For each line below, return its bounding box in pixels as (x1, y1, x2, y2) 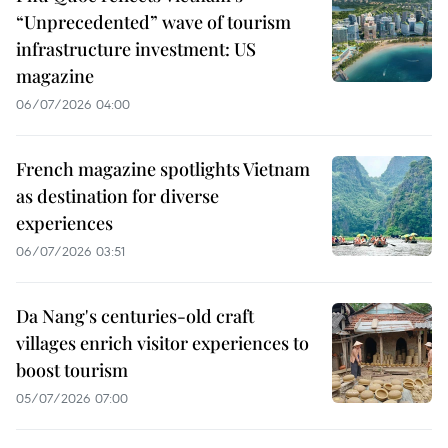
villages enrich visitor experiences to (16, 331, 309, 356)
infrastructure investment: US (16, 37, 256, 62)
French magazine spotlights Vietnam (16, 157, 310, 182)
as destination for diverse (16, 184, 219, 209)
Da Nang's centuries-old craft (16, 304, 254, 329)
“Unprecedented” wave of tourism (16, 10, 291, 35)
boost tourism (16, 358, 128, 383)
